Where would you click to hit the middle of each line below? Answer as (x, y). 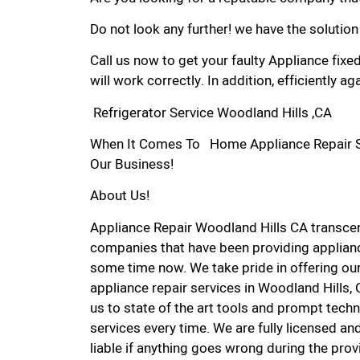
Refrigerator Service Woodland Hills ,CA (211, 112)
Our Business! (132, 165)
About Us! (120, 196)
